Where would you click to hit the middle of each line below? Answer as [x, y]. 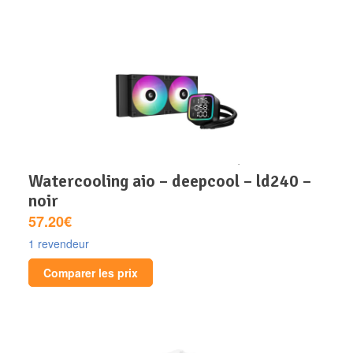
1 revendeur [59, 243]
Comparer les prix [91, 272]
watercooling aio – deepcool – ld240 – [35, 180]
